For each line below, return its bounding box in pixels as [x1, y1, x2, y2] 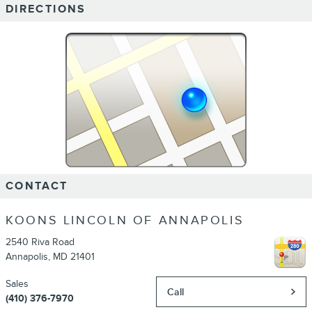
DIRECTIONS [6, 2, 86, 16]
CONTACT [6, 179, 68, 193]
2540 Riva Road [6, 236, 75, 249]
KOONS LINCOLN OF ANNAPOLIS [6, 212, 244, 228]
